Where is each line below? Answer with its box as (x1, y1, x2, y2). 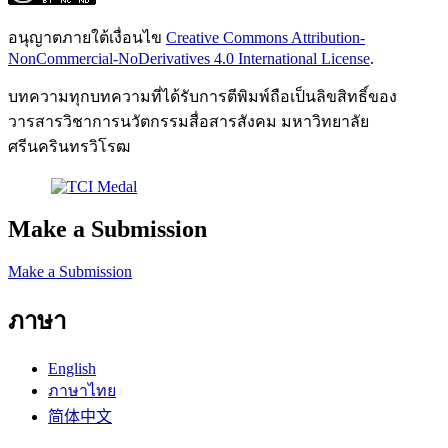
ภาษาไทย (48, 381, 116, 399)
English (48, 359, 96, 377)
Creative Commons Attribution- (166, 29, 365, 47)
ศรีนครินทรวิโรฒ (8, 138, 130, 156)
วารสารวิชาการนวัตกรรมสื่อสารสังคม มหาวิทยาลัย (8, 113, 369, 131)
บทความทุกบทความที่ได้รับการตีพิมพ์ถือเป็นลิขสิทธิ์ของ (8, 88, 397, 106)
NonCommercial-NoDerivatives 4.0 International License (8, 50, 370, 68)
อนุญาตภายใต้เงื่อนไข (8, 29, 166, 47)
